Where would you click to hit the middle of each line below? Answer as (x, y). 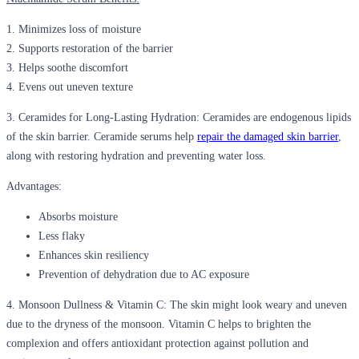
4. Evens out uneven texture (70, 87)
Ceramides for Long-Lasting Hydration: (111, 117)
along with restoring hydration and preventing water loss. (136, 155)
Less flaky (62, 236)
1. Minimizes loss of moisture (74, 29)
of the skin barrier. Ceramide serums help (102, 136)
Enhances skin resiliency (94, 255)
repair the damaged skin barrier (268, 136)
